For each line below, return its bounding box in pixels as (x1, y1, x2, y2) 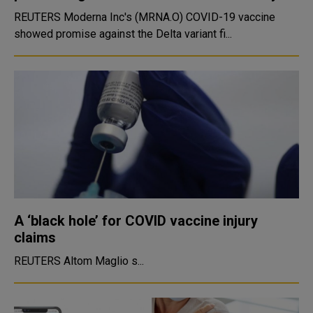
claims (14, 229, 56, 246)
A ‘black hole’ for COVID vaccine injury (14, 212, 258, 229)
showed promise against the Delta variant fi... (14, 27, 232, 41)
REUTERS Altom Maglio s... (64, 254, 144, 268)
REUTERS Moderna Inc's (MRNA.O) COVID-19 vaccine (14, 10, 64, 24)
